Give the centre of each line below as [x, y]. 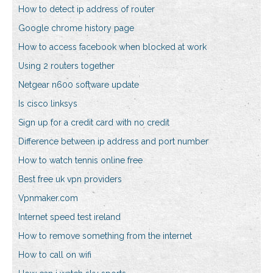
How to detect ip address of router [87, 9]
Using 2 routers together [66, 66]
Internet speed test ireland [69, 217]
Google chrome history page [76, 28]
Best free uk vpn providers [70, 179]
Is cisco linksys [48, 104]
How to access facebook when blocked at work [112, 47]
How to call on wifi [55, 255]
